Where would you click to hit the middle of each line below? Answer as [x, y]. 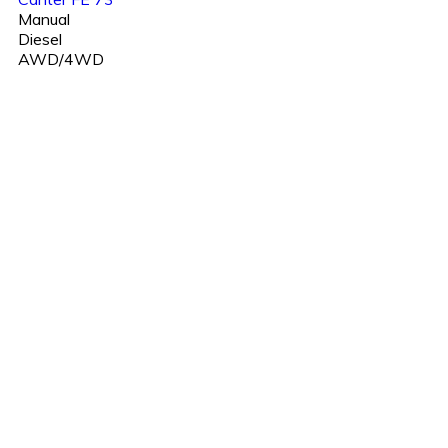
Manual [44, 19]
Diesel [40, 39]
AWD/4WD [61, 59]
